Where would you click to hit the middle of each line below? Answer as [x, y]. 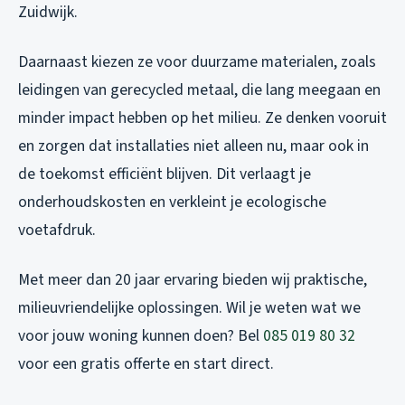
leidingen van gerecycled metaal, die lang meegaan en [199, 90]
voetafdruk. [57, 231]
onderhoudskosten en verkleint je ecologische [172, 202]
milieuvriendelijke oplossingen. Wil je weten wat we [189, 308]
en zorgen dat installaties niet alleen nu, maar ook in [193, 146]
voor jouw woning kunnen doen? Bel [141, 336]
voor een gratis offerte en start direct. [146, 364]
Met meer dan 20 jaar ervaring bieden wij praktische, [193, 280]
